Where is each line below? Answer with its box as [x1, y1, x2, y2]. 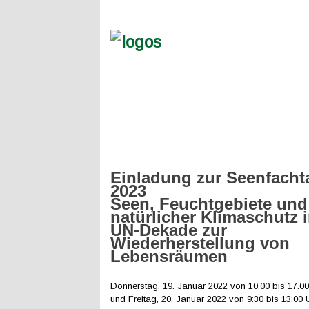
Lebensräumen [110, 247, 228, 266]
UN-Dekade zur [110, 221, 227, 239]
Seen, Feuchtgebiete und [110, 195, 308, 213]
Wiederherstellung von [110, 234, 290, 252]
